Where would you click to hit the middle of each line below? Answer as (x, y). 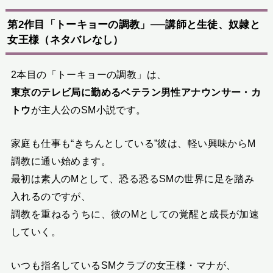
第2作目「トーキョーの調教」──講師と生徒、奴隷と (134, 24)
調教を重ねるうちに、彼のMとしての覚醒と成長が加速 (135, 214)
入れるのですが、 (51, 197)
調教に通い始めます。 (61, 161)
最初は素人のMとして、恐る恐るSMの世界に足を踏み (133, 179)
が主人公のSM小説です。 (88, 109)
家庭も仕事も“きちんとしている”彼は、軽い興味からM (133, 144)
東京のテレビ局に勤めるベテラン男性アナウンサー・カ (136, 92)
